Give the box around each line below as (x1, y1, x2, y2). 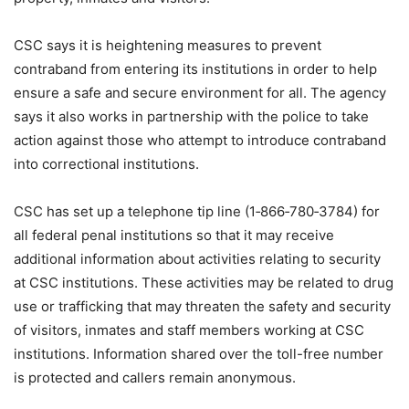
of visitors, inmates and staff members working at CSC (14, 321, 364, 339)
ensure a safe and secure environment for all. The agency (14, 84, 386, 101)
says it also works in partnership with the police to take (14, 108, 369, 125)
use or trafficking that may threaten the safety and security (14, 298, 391, 315)
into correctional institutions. (14, 155, 199, 173)
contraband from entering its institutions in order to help (14, 60, 377, 78)
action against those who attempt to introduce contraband (14, 131, 386, 149)
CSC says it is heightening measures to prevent (14, 37, 321, 54)
